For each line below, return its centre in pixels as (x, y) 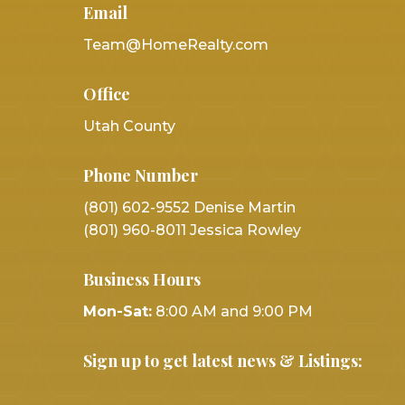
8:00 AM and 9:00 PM (234, 311)
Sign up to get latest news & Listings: (222, 360)
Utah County (129, 126)
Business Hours (141, 279)
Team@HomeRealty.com (175, 44)
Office (106, 94)
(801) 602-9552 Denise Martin (189, 207)
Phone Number (140, 175)
